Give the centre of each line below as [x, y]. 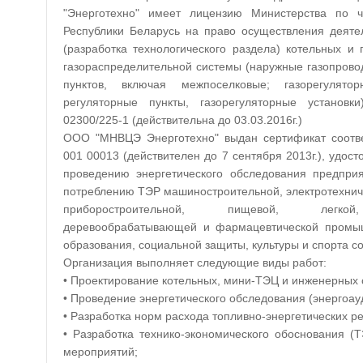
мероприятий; [100, 352]
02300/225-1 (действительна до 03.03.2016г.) [183, 120]
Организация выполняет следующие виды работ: [195, 263]
